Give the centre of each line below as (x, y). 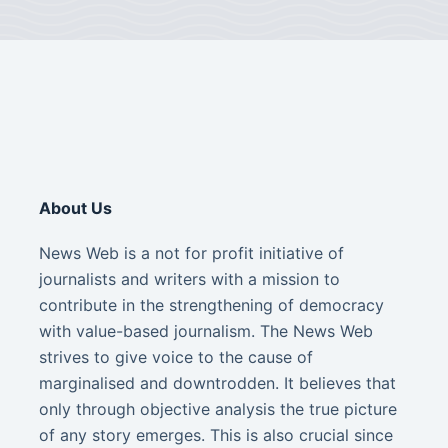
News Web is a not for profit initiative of (192, 253)
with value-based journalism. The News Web (206, 331)
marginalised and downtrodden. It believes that (218, 383)
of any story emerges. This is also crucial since (216, 435)
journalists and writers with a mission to (190, 279)
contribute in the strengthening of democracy (212, 305)
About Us (76, 208)
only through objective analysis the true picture (218, 409)
